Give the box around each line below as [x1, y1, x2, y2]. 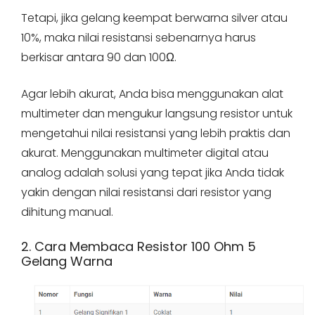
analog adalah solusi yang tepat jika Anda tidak [21, 165, 284, 181]
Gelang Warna [21, 252, 112, 271]
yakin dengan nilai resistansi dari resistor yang [21, 184, 271, 201]
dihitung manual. [21, 204, 113, 221]
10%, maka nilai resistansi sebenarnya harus [21, 30, 256, 46]
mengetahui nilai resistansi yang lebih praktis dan [21, 125, 290, 142]
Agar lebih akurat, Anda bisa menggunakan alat [21, 86, 283, 103]
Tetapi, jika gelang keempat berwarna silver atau [21, 10, 288, 27]
